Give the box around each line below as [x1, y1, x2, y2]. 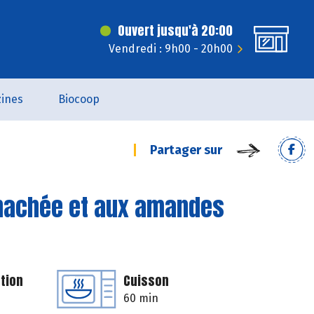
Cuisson [123, 271, 169, 290]
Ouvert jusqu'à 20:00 [118, 21, 233, 40]
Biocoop [57, 93, 100, 106]
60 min [123, 292, 158, 305]
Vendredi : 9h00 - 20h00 [109, 42, 233, 55]
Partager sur [150, 142, 222, 158]
